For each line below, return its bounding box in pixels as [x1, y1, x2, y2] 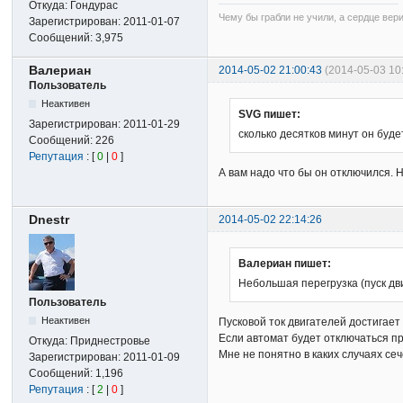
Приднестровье [70, 335, 151, 348]
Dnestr [29, 212, 70, 228]
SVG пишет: [238, 108, 301, 121]
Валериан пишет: [238, 257, 332, 271]
